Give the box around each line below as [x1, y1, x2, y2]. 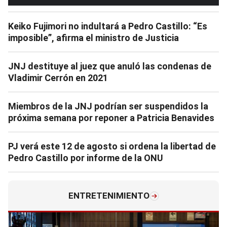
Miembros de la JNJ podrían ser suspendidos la [8, 101, 208, 112]
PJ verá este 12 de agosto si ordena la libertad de [8, 141, 216, 152]
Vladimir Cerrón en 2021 [8, 72, 108, 84]
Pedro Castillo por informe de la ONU [8, 153, 163, 164]
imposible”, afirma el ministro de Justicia [8, 32, 179, 44]
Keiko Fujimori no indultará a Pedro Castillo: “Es [8, 21, 207, 32]
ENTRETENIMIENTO [68, 191, 149, 201]
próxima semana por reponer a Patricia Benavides [8, 112, 214, 124]
